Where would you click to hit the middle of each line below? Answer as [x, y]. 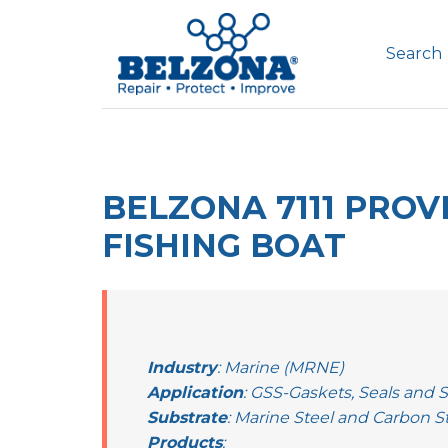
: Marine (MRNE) [280, 367]
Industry [182, 367]
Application [195, 392]
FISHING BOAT [224, 245]
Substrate [187, 417]
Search [414, 54]
